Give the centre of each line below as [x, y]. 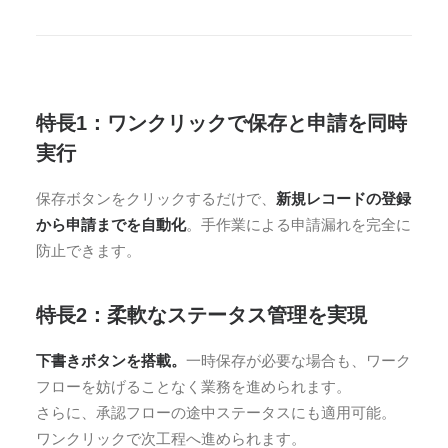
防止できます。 [88, 250]
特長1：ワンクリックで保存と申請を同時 [221, 123]
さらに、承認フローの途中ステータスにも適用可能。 [216, 412]
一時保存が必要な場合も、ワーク [298, 360]
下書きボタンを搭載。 [111, 360]
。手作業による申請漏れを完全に [298, 224]
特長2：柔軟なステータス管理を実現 [201, 315]
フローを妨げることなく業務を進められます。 [193, 386]
